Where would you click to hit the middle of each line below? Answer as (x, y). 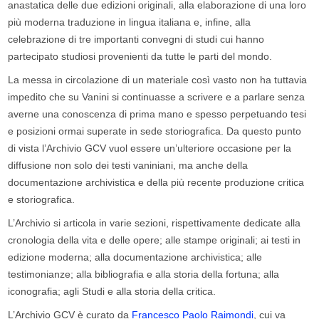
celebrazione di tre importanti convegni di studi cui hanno (136, 40)
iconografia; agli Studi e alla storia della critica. (112, 292)
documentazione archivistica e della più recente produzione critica (156, 183)
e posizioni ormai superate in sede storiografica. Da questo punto (155, 131)
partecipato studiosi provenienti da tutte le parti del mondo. (140, 57)
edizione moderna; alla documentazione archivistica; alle (135, 257)
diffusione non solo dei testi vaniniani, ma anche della (128, 166)
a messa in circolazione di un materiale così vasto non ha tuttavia (161, 80)
